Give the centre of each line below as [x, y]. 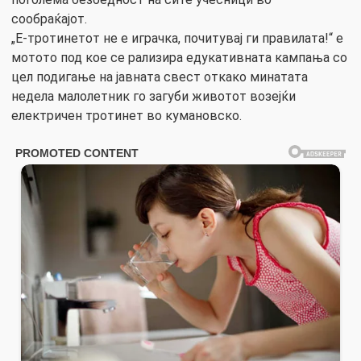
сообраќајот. [49, 19]
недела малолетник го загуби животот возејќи [154, 96]
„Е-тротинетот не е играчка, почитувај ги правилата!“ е [177, 38]
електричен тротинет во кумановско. [127, 115]
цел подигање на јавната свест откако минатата [160, 77]
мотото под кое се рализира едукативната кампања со [179, 57]
